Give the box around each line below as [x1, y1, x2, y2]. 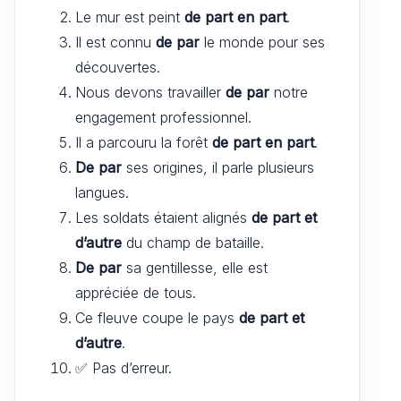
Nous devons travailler [75, 82, 226, 101]
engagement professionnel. [75, 107, 252, 126]
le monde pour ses [200, 32, 325, 51]
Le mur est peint [75, 7, 184, 26]
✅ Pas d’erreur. [75, 358, 172, 377]
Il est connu [75, 32, 156, 51]
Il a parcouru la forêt [75, 132, 212, 151]
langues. [75, 183, 129, 201]
